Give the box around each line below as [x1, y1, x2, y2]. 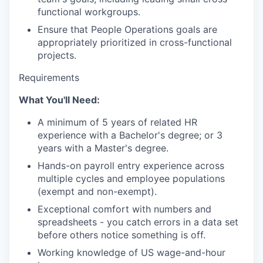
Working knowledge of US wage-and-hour [38, 247, 225, 259]
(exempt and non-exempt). [38, 186, 157, 198]
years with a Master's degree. [38, 142, 168, 154]
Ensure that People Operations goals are [38, 23, 217, 36]
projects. [38, 49, 76, 62]
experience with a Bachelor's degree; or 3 [38, 129, 222, 141]
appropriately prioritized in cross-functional [38, 36, 232, 49]
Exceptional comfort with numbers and [38, 203, 211, 215]
